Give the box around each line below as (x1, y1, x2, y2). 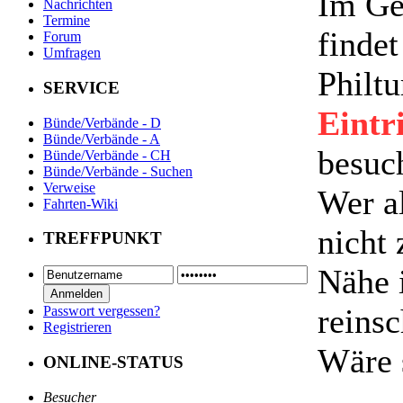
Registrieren (43, 319, 112, 336)
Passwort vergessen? (43, 303, 160, 319)
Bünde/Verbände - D (43, 114, 161, 130)
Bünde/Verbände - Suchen (43, 163, 193, 179)
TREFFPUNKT (43, 228, 162, 248)
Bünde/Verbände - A (43, 130, 160, 147)
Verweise (43, 179, 95, 195)
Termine (43, 13, 90, 29)
